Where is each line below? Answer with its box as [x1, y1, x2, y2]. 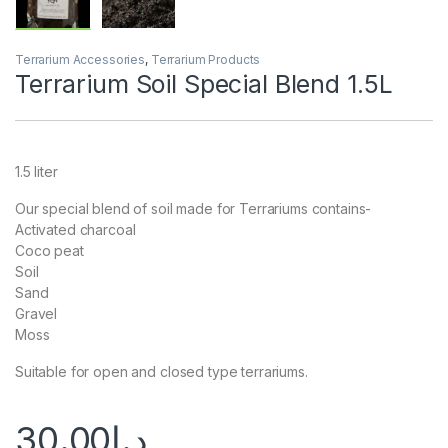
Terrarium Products [150, 51, 261, 67]
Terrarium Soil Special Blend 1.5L [15, 68, 393, 99]
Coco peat [15, 241, 84, 259]
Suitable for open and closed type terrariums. [15, 362, 308, 380]
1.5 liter [15, 162, 58, 180]
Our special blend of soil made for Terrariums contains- [15, 199, 372, 217]
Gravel [15, 304, 58, 322]
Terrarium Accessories [15, 51, 146, 67]
